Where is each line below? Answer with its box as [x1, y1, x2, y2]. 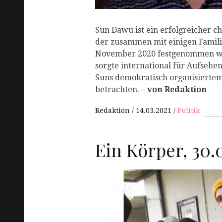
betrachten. [95, 84, 141, 94]
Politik [177, 107, 200, 114]
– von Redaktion [141, 84, 207, 94]
